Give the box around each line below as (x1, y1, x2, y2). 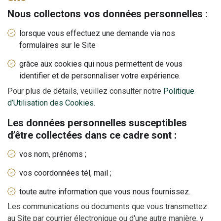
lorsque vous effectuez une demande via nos (19, 29, 175, 38)
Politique (163, 86, 194, 96)
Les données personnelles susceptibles (7, 116, 187, 129)
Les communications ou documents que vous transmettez (7, 202, 207, 212)
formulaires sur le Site (19, 40, 96, 50)
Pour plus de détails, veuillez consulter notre (7, 86, 163, 96)
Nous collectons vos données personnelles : (7, 8, 208, 20)
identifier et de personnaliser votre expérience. (19, 71, 181, 80)
